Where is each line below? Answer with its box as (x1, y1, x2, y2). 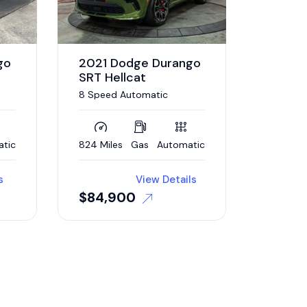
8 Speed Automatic (79, 88, 169, 101)
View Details (136, 172, 197, 186)
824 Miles (79, 138, 123, 151)
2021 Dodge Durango (79, 54, 201, 71)
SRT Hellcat (79, 69, 147, 86)
